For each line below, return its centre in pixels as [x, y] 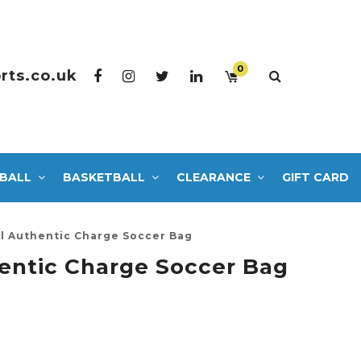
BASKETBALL [104, 177]
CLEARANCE [214, 177]
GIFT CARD [315, 177]
